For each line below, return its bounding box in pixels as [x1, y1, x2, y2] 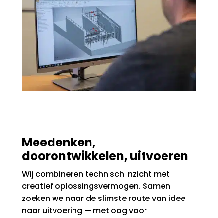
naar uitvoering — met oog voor [21, 205, 147, 217]
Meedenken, [21, 134, 96, 151]
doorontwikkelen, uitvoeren [21, 148, 188, 164]
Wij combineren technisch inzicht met [21, 168, 170, 180]
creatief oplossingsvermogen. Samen [21, 181, 170, 192]
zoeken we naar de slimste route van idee [21, 193, 185, 204]
